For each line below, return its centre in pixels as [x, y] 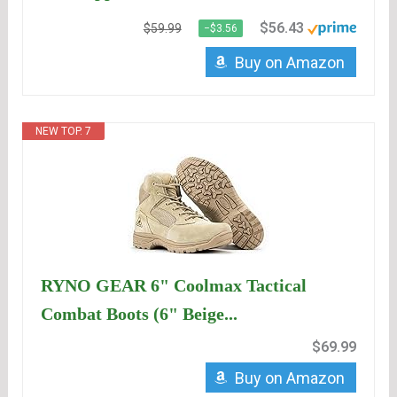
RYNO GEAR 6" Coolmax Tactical [174, 286]
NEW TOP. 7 [64, 132]
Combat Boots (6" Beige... [140, 314]
